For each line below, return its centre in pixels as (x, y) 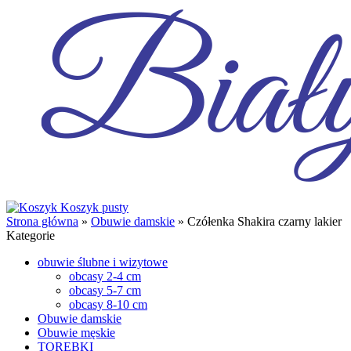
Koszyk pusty (94, 207)
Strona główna (42, 221)
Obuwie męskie (76, 333)
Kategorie (31, 235)
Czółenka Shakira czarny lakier (264, 221)
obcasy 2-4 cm (105, 276)
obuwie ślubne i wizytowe (103, 262)
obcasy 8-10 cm (108, 304)
